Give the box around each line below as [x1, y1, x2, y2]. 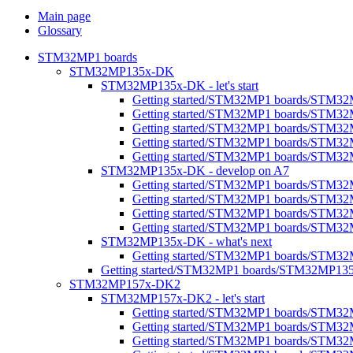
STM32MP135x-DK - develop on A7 [101, 164, 289, 177]
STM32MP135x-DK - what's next [101, 235, 272, 248]
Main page [38, 9, 91, 23]
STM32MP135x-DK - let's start [101, 79, 258, 92]
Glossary [38, 24, 82, 37]
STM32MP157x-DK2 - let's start [101, 292, 265, 305]
